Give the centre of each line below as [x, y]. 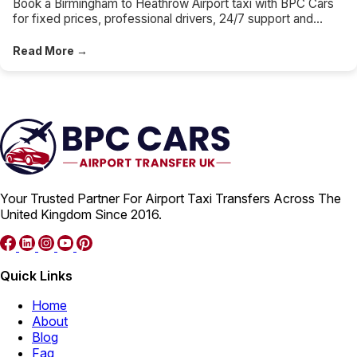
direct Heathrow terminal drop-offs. [110, 33]
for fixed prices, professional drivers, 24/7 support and [163, 18]
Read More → [50, 50]
